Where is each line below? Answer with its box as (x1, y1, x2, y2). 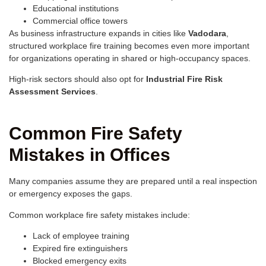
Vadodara (188, 28, 226, 38)
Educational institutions (33, 3, 119, 13)
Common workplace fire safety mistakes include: (9, 210, 190, 220)
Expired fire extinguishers (33, 243, 128, 254)
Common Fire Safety (9, 123, 182, 144)
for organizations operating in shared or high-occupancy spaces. (9, 53, 251, 63)
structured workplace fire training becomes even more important (9, 40, 249, 50)
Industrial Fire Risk (146, 74, 223, 84)
